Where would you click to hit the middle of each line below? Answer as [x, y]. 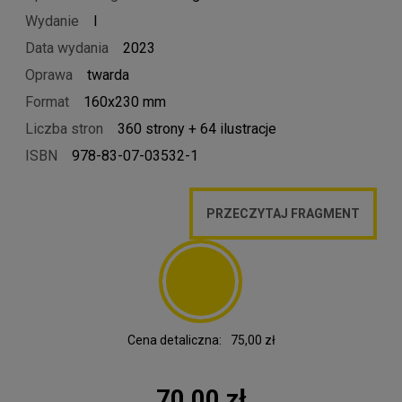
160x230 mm [125, 101]
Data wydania [67, 48]
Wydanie [52, 21]
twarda [108, 74]
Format [47, 101]
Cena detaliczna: [174, 340]
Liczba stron [64, 128]
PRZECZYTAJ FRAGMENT [283, 213]
